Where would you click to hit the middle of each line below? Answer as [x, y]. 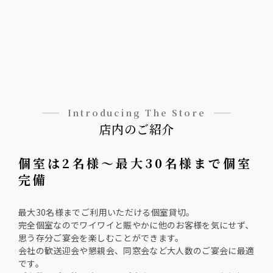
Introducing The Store [136, 112]
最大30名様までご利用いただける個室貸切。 [107, 212]
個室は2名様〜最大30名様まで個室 [135, 163]
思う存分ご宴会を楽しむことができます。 [101, 237]
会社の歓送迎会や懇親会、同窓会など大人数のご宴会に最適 [136, 250]
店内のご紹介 [136, 129]
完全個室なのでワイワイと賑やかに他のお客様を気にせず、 [136, 225]
